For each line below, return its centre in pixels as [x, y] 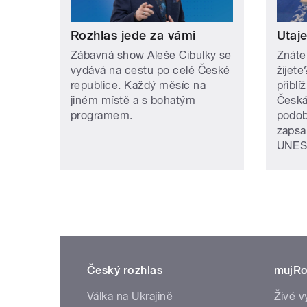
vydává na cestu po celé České [150, 70]
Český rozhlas [125, 270]
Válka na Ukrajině [130, 296]
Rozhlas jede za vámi [133, 35]
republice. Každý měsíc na [138, 85]
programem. [102, 115]
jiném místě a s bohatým [133, 100]
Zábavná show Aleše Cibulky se [151, 55]
